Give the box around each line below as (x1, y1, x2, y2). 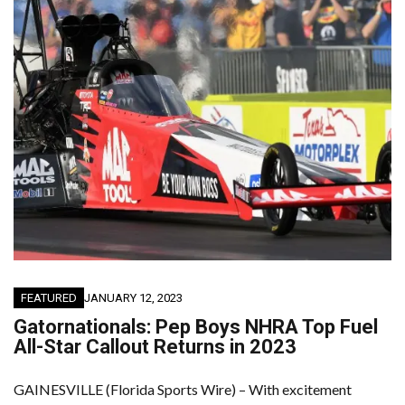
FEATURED (21, 291, 77, 306)
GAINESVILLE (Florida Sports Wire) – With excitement (14, 381, 352, 399)
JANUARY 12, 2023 (84, 291, 183, 306)
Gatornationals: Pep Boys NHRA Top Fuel (14, 316, 378, 339)
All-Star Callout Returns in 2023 (14, 335, 297, 359)
